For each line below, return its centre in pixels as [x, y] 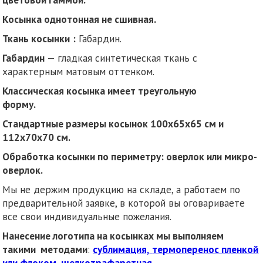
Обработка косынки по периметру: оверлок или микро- [130, 156]
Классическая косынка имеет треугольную [100, 90]
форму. [51, 104]
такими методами [45, 249]
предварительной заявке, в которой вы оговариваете [124, 203]
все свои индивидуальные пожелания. [87, 216]
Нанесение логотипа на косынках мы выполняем [113, 235]
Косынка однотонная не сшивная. [80, 19]
